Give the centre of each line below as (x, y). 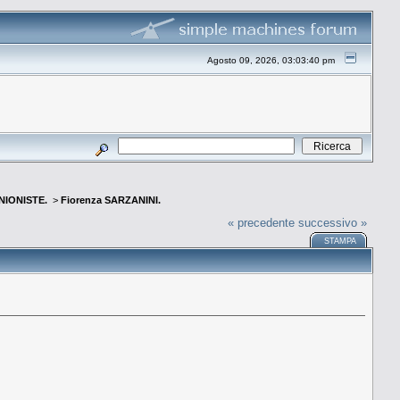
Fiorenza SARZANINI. (111, 200)
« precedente (262, 222)
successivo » (333, 222)
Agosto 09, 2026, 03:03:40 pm (271, 60)
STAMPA (341, 241)
